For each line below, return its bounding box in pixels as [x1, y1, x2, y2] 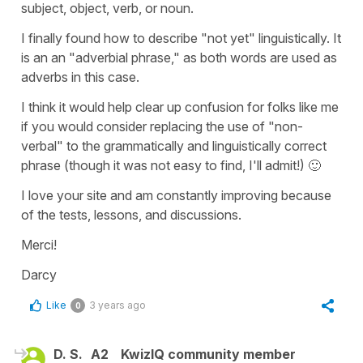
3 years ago [89, 299, 146, 312]
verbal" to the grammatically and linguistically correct [21, 138, 327, 155]
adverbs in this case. [21, 69, 139, 86]
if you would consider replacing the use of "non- [21, 118, 303, 135]
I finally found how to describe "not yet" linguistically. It [21, 30, 341, 47]
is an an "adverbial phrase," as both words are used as [21, 49, 337, 66]
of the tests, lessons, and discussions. [21, 207, 241, 224]
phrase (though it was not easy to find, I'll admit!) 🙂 [21, 157, 321, 174]
